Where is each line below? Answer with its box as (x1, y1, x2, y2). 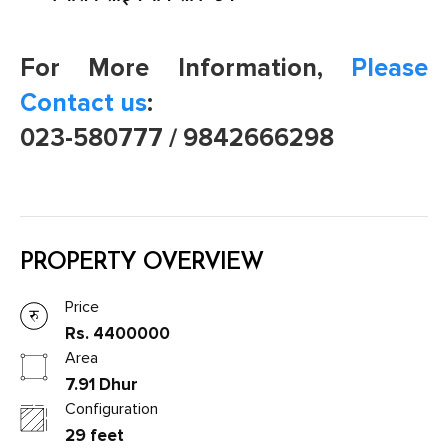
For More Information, (20, 52, 351, 83)
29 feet (65, 424, 124, 446)
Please (351, 52, 428, 83)
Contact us (20, 87, 147, 118)
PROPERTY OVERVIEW (20, 250, 263, 275)
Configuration (65, 398, 158, 419)
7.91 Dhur (65, 373, 138, 395)
